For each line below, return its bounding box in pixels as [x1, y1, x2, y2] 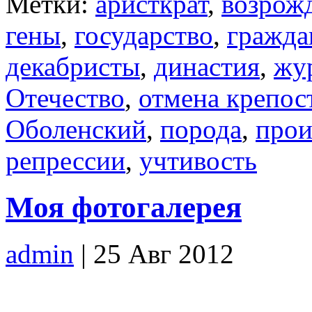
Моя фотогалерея [6, 190, 242, 224]
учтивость [139, 145, 257, 175]
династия [154, 51, 260, 81]
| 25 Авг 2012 [74, 238, 234, 269]
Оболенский [6, 114, 146, 144]
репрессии [6, 145, 125, 175]
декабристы [6, 51, 140, 81]
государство [75, 19, 213, 50]
